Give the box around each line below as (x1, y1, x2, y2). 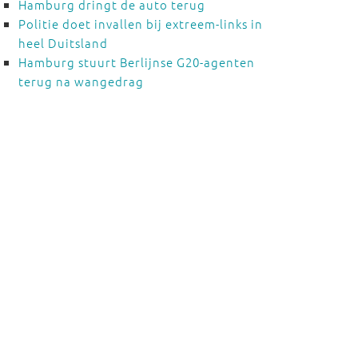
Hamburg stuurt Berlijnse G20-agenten (18, 54, 255, 70)
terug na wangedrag (18, 73, 144, 89)
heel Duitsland (18, 34, 108, 51)
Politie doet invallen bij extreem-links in (18, 15, 263, 32)
